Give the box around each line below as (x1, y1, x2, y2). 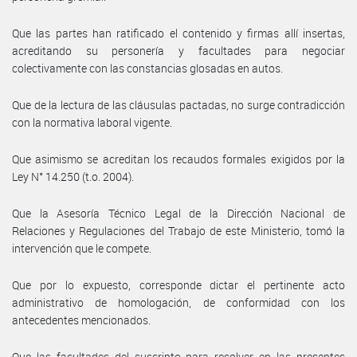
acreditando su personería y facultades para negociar (12, 42, 345, 58)
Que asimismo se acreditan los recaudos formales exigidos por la (12, 151, 345, 167)
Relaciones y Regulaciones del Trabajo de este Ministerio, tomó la (12, 222, 345, 238)
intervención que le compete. (12, 240, 151, 256)
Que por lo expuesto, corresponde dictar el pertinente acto (12, 277, 345, 292)
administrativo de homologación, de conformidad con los (12, 294, 345, 310)
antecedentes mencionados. (12, 312, 151, 328)
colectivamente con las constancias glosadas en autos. (12, 60, 283, 76)
